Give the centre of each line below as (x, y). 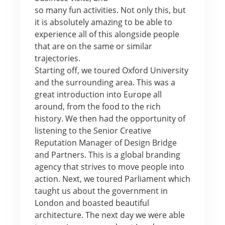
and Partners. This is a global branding (107, 154)
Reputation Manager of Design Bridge (105, 142)
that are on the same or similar (93, 46)
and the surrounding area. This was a (105, 82)
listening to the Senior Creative (93, 130)
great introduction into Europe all (98, 94)
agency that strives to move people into (109, 166)
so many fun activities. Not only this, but (110, 10)
